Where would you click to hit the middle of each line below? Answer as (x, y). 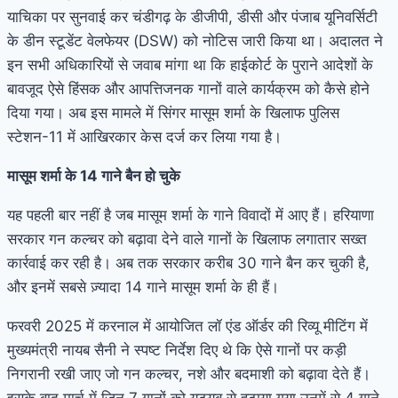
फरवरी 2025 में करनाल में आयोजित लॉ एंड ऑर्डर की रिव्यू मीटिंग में (187, 326)
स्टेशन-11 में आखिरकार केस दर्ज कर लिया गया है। (144, 136)
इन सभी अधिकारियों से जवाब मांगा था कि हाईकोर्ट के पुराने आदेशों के (190, 64)
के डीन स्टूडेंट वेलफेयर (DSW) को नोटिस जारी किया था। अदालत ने (195, 40)
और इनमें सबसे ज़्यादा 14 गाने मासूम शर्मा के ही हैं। (143, 287)
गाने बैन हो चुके (139, 175)
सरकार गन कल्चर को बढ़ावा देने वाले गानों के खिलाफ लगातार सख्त (187, 239)
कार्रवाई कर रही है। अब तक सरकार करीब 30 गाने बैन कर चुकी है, (188, 263)
